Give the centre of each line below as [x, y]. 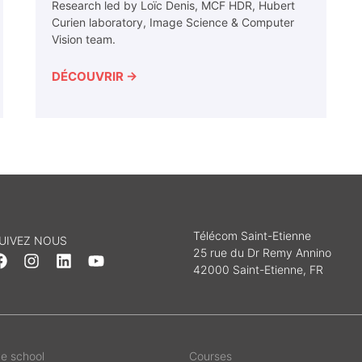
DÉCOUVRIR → [95, 77]
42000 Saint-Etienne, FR [258, 270]
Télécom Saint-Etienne [252, 236]
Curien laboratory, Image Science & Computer [173, 23]
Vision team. [84, 40]
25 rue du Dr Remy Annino [262, 253]
